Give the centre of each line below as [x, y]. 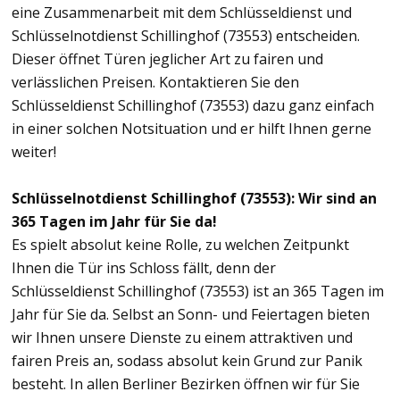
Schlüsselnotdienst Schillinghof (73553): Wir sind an [194, 198]
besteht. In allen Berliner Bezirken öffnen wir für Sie [186, 383]
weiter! [34, 151]
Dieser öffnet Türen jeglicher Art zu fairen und [167, 58]
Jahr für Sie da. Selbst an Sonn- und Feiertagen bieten [191, 314]
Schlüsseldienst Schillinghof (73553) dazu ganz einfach [193, 105]
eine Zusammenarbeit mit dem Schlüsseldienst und [182, 12]
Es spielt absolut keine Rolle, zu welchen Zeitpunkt [180, 244]
